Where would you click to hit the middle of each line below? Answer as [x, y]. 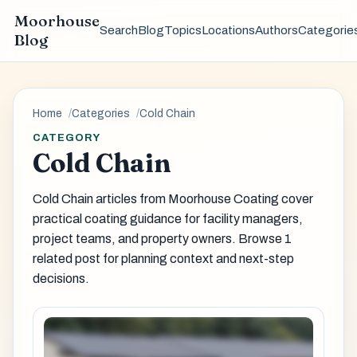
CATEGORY [67, 137]
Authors [276, 31]
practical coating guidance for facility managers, [168, 219]
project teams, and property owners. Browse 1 [162, 239]
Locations [228, 31]
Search [118, 31]
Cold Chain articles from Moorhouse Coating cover [173, 199]
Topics [182, 31]
